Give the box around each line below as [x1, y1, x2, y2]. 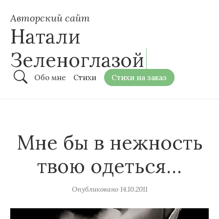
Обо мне [34, 73, 66, 82]
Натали [10, 24, 81, 49]
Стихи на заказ [111, 73, 167, 82]
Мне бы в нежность [16, 130, 203, 155]
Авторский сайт [10, 12, 90, 24]
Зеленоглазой [10, 47, 144, 72]
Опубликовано [71, 185, 118, 194]
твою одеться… [37, 153, 182, 178]
